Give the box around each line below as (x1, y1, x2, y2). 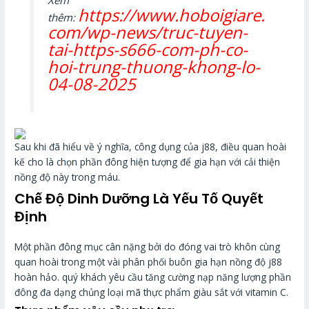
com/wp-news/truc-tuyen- (47, 20, 248, 43)
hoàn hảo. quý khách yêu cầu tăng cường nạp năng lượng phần (14, 270, 292, 283)
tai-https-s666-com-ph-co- (47, 37, 248, 61)
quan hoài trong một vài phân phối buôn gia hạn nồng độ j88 (14, 255, 283, 268)
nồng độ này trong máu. (14, 170, 121, 183)
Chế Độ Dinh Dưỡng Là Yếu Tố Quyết (14, 188, 264, 208)
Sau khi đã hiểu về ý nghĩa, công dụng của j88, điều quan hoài (14, 139, 287, 153)
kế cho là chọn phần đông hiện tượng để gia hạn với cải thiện (14, 154, 281, 168)
